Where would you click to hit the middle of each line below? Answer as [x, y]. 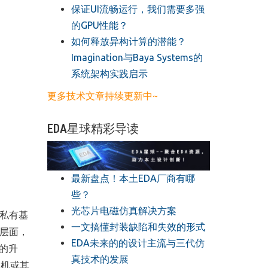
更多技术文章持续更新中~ [102, 95]
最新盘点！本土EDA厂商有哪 [133, 178]
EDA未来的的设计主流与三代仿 [138, 243]
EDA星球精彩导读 [93, 128]
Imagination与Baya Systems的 [137, 57]
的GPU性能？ [99, 25]
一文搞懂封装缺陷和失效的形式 [138, 226]
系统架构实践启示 [109, 73]
